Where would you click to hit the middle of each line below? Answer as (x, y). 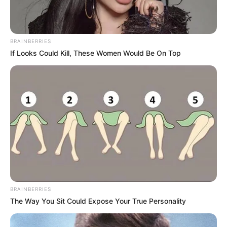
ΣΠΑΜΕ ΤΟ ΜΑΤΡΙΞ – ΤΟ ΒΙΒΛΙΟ (79, 131)
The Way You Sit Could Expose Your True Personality (98, 201)
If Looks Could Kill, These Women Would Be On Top (96, 53)
